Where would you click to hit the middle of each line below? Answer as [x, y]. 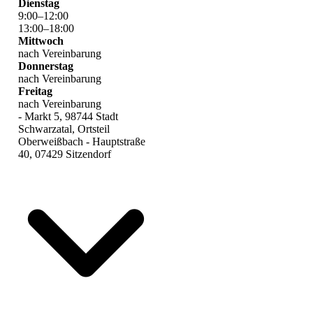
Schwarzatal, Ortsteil [64, 129]
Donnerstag [46, 66]
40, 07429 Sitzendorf [65, 154]
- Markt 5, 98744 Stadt [68, 117]
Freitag [36, 92]
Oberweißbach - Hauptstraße [82, 142]
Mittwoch [41, 41]
